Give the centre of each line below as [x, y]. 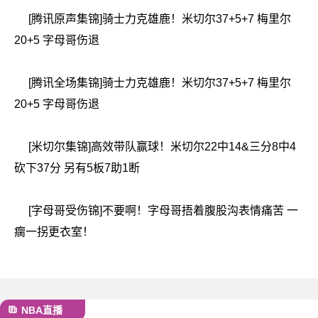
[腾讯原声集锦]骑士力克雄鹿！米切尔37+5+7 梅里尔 [160, 19]
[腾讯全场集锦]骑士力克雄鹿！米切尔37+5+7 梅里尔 [160, 83]
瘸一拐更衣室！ [54, 232]
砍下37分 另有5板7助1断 [77, 168]
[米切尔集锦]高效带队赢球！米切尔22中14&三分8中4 [162, 147]
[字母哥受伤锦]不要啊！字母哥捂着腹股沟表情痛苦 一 [163, 210]
